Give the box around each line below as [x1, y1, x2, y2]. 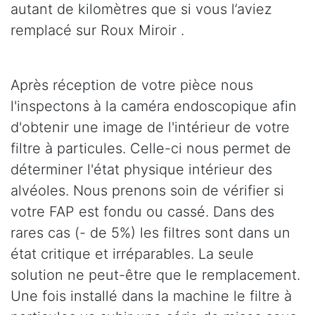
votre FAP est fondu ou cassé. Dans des [11, 202, 274, 220]
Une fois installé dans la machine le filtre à [11, 287, 292, 304]
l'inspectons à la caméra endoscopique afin [11, 97, 297, 115]
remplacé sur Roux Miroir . [11, 21, 184, 39]
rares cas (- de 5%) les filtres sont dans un [11, 224, 290, 241]
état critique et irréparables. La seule [11, 245, 254, 262]
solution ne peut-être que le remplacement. [11, 266, 300, 283]
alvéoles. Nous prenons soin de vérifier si [11, 181, 284, 199]
